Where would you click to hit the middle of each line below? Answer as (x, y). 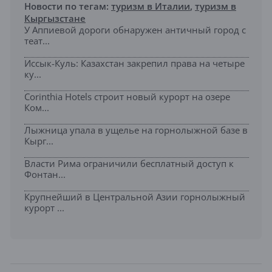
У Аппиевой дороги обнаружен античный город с (135, 30)
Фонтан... (45, 175)
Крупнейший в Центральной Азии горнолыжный (135, 197)
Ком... (37, 108)
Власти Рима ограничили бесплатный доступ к (129, 164)
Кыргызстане (55, 19)
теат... (37, 41)
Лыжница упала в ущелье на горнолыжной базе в (136, 130)
